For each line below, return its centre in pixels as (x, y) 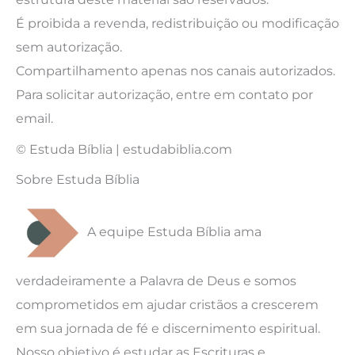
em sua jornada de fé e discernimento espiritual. (168, 328)
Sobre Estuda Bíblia (78, 179)
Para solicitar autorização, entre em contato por (164, 95)
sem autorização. (69, 47)
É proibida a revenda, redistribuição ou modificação (177, 23)
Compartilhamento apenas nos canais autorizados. (176, 71)
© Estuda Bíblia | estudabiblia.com (124, 149)
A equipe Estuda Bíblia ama (174, 232)
